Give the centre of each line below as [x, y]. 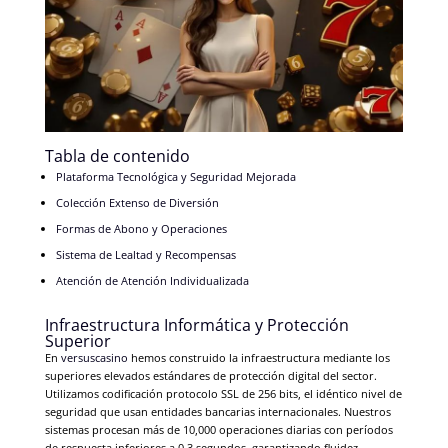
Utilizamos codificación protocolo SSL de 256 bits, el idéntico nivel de [223, 394]
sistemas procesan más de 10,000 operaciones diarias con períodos [218, 430]
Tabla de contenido [117, 156]
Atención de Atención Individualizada [152, 281]
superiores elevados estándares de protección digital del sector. [210, 376]
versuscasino [94, 358]
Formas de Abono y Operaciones [141, 229]
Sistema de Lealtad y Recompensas [145, 255]
